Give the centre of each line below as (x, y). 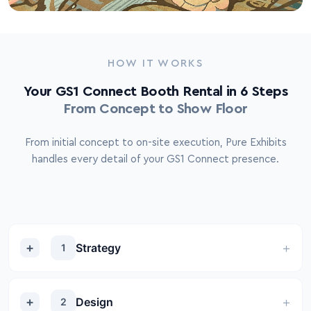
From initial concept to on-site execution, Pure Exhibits (155, 143)
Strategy (98, 247)
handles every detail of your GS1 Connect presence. (155, 160)
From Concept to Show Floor (155, 109)
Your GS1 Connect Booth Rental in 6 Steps (155, 92)
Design (94, 302)
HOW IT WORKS (155, 64)
